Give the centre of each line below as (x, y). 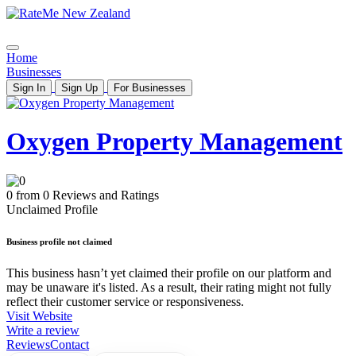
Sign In (29, 88)
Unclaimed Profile (52, 209)
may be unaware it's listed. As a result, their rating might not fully (169, 287)
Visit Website (39, 315)
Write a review (43, 330)
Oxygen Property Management (174, 142)
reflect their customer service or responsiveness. (125, 301)
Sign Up (79, 88)
